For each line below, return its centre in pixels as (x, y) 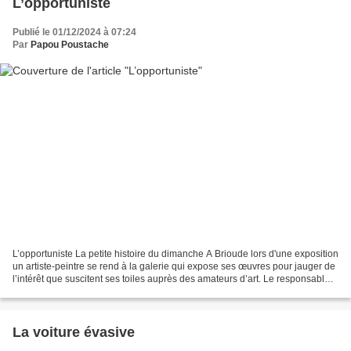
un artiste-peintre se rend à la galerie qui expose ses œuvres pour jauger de (174, 267)
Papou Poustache (70, 44)
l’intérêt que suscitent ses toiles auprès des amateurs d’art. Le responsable (171, 279)
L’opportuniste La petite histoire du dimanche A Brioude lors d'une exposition (175, 254)
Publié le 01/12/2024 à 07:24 (74, 32)
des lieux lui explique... (61, 292)
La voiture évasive (74, 333)
